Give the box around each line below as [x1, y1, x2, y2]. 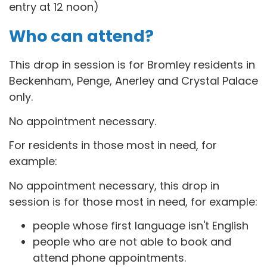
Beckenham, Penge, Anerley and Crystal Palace [9, 73, 258, 89]
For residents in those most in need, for [9, 138, 217, 153]
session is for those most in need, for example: [9, 194, 257, 209]
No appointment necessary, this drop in [9, 178, 219, 193]
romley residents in [154, 57, 255, 73]
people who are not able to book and [33, 234, 231, 250]
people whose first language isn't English [33, 218, 249, 234]
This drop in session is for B [9, 57, 154, 73]
